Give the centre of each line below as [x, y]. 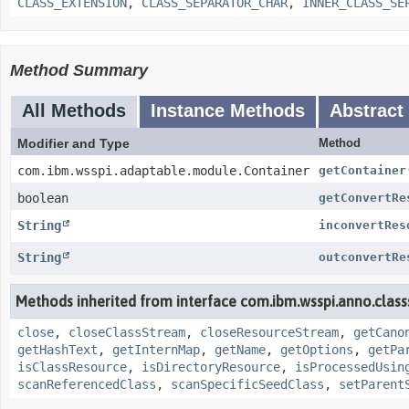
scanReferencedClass [87, 384]
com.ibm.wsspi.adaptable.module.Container [163, 171]
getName [240, 350]
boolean [43, 198]
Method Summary [79, 70]
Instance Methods [228, 110]
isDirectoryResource [211, 367]
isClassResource [72, 367]
